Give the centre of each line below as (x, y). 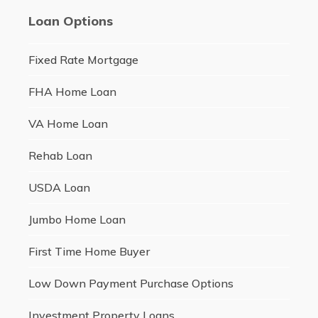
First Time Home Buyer (89, 252)
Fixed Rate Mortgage (83, 60)
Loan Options (70, 21)
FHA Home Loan (72, 92)
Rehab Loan (60, 156)
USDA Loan (59, 188)
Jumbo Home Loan (77, 220)
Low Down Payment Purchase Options (131, 284)
